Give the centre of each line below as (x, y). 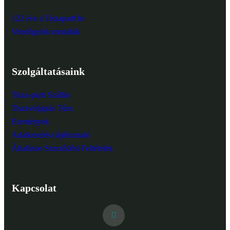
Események (31, 122)
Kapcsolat (34, 188)
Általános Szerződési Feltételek (62, 148)
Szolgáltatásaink (48, 72)
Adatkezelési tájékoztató (51, 135)
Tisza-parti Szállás (41, 95)
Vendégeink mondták (46, 32)
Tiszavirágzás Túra (42, 108)
